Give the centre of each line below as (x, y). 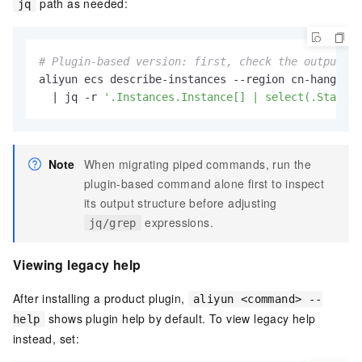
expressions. (177, 222)
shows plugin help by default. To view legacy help (180, 319)
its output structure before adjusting (181, 202)
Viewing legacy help (77, 264)
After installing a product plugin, (101, 299)
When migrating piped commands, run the (198, 164)
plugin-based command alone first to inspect (204, 183)
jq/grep (113, 223)
